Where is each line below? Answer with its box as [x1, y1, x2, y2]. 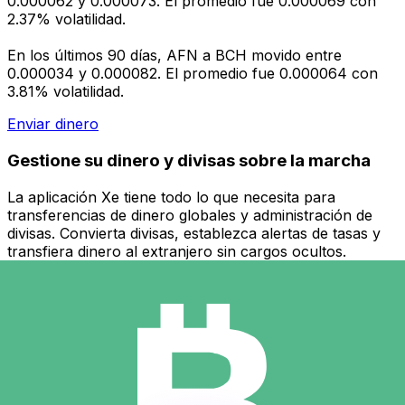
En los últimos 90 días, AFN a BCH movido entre [7, 46, 342, 65]
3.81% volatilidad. [7, 82, 124, 101]
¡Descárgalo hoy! [7, 259, 123, 278]
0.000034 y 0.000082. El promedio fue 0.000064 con [7, 64, 378, 83]
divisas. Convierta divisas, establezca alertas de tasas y [7, 223, 381, 242]
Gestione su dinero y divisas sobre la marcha [7, 149, 371, 171]
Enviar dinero [7, 115, 99, 134]
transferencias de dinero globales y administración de [7, 205, 372, 224]
